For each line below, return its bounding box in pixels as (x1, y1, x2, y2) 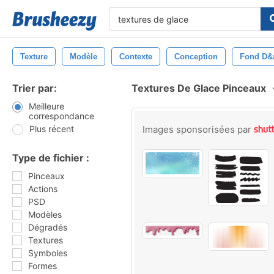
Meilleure (28, 101, 64, 111)
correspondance (28, 111, 94, 121)
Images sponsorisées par (143, 124, 254, 135)
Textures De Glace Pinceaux (131, 82, 266, 94)
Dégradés (28, 222, 67, 232)
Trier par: (12, 82, 57, 94)
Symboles (28, 248, 67, 258)
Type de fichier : (12, 152, 89, 164)
